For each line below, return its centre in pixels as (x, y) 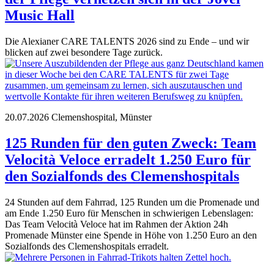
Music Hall (40, 16)
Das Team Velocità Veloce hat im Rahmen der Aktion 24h (117, 224)
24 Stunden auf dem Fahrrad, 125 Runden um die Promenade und (132, 202)
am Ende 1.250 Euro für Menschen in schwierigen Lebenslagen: (129, 213)
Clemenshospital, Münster (102, 117)
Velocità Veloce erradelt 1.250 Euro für (128, 160)
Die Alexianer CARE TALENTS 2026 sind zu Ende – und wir (127, 42)
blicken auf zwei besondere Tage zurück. (84, 53)
